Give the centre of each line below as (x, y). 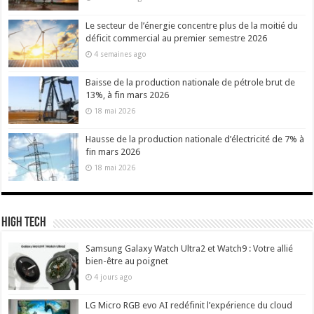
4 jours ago (114, 277)
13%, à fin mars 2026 (128, 95)
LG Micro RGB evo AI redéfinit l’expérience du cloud (189, 306)
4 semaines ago (121, 54)
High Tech (24, 223)
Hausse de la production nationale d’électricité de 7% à (195, 139)
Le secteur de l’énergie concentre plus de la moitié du (192, 25)
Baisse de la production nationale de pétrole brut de (191, 82)
